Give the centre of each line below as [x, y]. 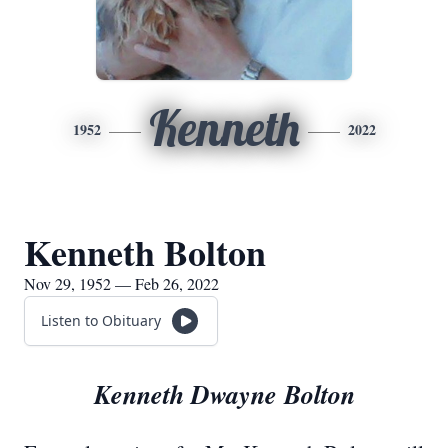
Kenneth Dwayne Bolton [224, 394]
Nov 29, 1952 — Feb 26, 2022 [121, 283]
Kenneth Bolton [145, 252]
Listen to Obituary [101, 320]
